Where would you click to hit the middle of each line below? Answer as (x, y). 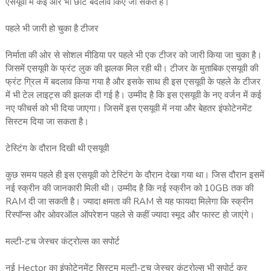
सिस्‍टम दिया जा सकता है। (47, 122)
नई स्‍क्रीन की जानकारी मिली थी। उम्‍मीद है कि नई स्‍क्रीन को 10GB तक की (129, 188)
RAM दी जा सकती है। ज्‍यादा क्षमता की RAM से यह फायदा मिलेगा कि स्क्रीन (129, 202)
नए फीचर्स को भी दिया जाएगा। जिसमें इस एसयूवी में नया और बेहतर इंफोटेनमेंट (129, 109)
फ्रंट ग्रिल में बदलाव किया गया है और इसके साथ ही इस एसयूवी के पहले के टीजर (133, 82)
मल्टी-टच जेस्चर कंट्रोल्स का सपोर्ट (62, 242)
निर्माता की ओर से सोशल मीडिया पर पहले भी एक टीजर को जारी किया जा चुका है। (133, 55)
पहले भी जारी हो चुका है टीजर (52, 29)
